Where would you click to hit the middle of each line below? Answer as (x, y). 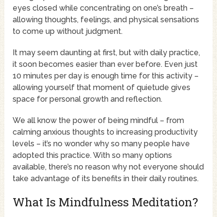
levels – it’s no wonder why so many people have (101, 144)
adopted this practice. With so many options (93, 155)
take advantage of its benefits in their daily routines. (106, 179)
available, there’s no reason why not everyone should (108, 167)
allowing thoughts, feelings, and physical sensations (106, 20)
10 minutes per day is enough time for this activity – (106, 76)
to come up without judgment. (68, 31)
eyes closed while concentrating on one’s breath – (103, 8)
